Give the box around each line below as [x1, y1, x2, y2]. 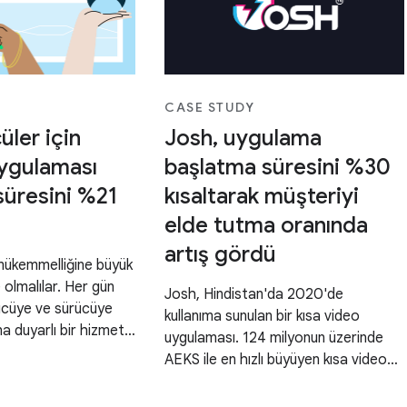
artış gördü [164, 241, 277, 269]
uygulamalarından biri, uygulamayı [164, 372, 377, 392]
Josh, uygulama [164, 124, 323, 153]
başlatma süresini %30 [164, 154, 392, 182]
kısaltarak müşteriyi [164, 183, 360, 211]
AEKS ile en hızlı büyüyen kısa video [164, 351, 388, 370]
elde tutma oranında [164, 212, 369, 240]
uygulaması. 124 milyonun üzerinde [164, 329, 384, 348]
